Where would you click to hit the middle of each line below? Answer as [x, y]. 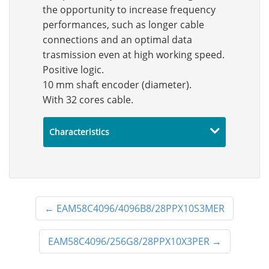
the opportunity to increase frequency [129, 10]
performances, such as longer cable [123, 25]
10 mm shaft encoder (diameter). [117, 85]
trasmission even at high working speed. [134, 55]
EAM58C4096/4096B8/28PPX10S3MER [141, 208]
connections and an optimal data [117, 40]
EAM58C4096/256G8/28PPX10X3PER [128, 241]
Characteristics [79, 132]
